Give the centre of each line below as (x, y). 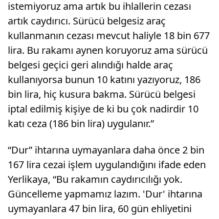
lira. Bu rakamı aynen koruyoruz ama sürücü (108, 50)
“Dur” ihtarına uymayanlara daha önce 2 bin (106, 150)
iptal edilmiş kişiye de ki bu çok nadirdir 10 (103, 109)
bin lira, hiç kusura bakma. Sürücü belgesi (102, 94)
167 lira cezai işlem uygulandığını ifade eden (107, 164)
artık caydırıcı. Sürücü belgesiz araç (87, 21)
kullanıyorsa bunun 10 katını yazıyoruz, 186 (104, 79)
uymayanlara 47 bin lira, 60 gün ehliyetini (100, 208)
